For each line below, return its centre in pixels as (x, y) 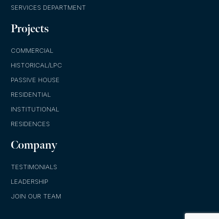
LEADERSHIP (30, 182)
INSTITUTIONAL (35, 109)
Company (34, 145)
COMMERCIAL (32, 51)
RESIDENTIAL (31, 95)
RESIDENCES (31, 124)
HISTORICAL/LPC (37, 65)
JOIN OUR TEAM (36, 196)
